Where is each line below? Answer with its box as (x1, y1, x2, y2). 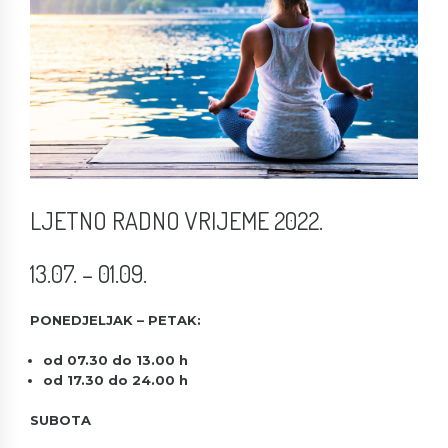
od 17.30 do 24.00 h (43, 372, 188, 389)
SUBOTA (30, 412, 91, 429)
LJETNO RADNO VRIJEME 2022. (30, 204, 323, 236)
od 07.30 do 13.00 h (43, 352, 188, 369)
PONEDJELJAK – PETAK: (30, 312, 205, 329)
